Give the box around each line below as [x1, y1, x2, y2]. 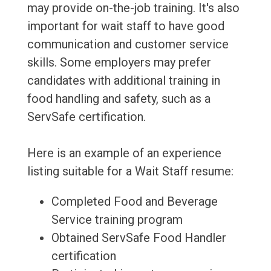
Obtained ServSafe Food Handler [51, 230, 226, 246]
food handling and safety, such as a [27, 91, 211, 106]
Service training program [51, 212, 183, 227]
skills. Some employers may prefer [27, 55, 211, 70]
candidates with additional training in [27, 73, 220, 88]
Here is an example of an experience [27, 146, 221, 161]
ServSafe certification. [27, 109, 146, 125]
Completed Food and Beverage [51, 194, 218, 209]
